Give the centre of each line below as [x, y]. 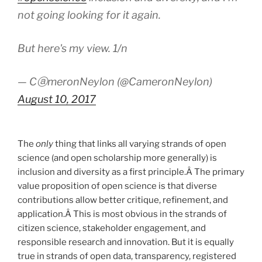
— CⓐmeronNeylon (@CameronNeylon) [115, 81]
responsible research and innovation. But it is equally [126, 242]
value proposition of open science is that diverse [117, 186]
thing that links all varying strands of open [140, 144]
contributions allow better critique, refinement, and [123, 200]
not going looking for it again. [89, 15]
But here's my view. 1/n [73, 48]
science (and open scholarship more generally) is [117, 158]
